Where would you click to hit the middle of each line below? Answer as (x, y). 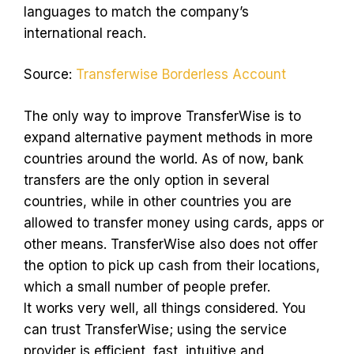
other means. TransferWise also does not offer (171, 244)
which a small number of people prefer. (147, 286)
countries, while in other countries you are (158, 201)
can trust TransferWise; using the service (155, 329)
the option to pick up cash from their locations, (172, 265)
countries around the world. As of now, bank (164, 158)
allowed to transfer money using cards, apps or (174, 222)
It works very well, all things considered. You (165, 308)
